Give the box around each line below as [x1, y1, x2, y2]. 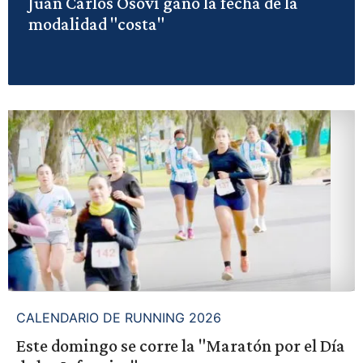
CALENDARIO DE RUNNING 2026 [15, 310, 221, 327]
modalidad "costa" [28, 14, 164, 35]
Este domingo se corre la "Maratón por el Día [15, 335, 345, 357]
